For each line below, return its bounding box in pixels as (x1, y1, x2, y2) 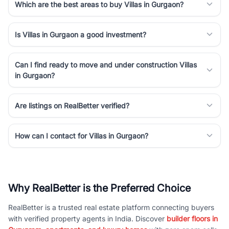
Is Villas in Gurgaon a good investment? (15, 30, 146, 39)
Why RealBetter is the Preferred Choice (8, 181, 191, 194)
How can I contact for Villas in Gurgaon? (15, 131, 148, 140)
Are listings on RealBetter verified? (15, 101, 129, 110)
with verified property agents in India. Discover (8, 214, 167, 223)
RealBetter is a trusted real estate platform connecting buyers (8, 202, 214, 212)
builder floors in (167, 214, 218, 223)
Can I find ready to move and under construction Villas (15, 60, 197, 69)
